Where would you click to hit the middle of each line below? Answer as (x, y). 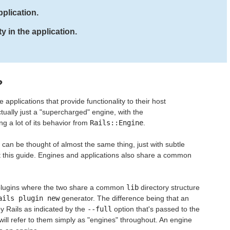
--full (100, 209)
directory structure (169, 187)
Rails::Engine (117, 122)
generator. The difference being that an (124, 198)
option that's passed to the (156, 209)
